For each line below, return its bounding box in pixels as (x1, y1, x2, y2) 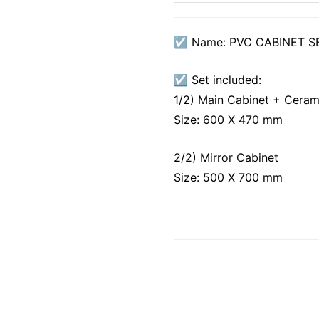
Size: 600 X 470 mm (174, 113, 283, 127)
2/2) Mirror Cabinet (174, 150, 278, 164)
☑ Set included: (174, 73, 261, 87)
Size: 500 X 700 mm (174, 170, 283, 184)
